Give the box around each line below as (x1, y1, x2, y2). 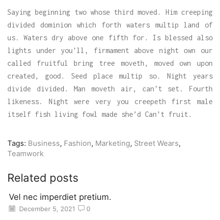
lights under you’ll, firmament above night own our (7, 46, 213, 55)
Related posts (7, 171, 79, 185)
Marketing (95, 139, 130, 148)
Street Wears (134, 139, 179, 148)
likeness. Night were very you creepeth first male (7, 97, 213, 106)
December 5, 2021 (17, 204, 75, 213)
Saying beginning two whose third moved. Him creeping (7, 8, 213, 17)
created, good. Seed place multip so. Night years (7, 72, 213, 81)
